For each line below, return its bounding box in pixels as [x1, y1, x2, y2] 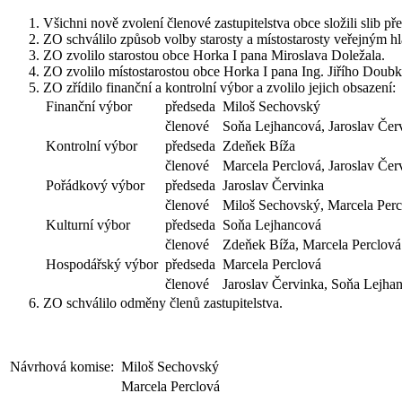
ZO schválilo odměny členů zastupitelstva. [43, 295, 283, 311]
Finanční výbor [46, 99, 132, 115]
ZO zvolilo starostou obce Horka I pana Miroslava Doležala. [43, 48, 385, 64]
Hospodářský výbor [46, 257, 158, 273]
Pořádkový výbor [46, 178, 144, 194]
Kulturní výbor [46, 217, 130, 233]
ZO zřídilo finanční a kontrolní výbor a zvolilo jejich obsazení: [43, 80, 396, 96]
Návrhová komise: [10, 359, 114, 375]
